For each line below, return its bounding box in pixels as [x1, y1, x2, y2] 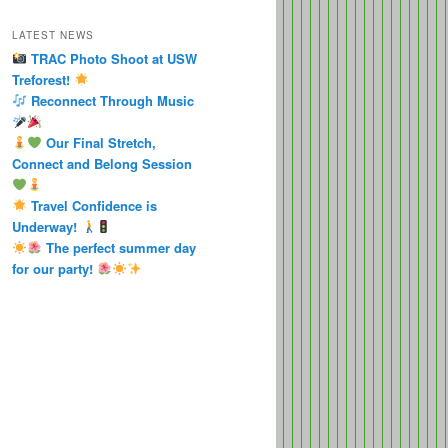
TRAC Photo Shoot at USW [26, 48, 197, 68]
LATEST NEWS [12, 27, 94, 42]
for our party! [12, 258, 97, 278]
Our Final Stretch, [41, 132, 156, 152]
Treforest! [12, 69, 74, 89]
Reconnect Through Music [26, 90, 194, 110]
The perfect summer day [41, 237, 196, 257]
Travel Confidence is [26, 195, 157, 215]
